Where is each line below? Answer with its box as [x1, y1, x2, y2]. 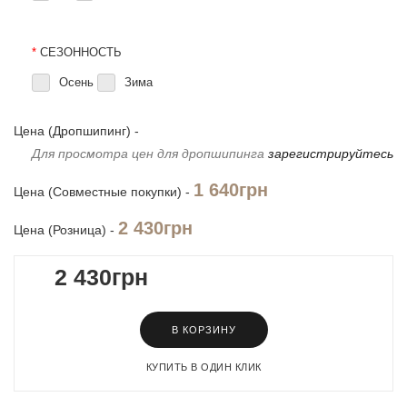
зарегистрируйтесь [268, 146, 393, 161]
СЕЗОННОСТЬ [40, 45, 122, 59]
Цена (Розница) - [14, 223, 118, 237]
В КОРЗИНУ [171, 324, 236, 335]
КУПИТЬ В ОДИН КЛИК [145, 362, 262, 372]
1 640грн [194, 180, 268, 200]
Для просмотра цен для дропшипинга [32, 146, 268, 161]
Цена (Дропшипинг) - [14, 124, 139, 138]
